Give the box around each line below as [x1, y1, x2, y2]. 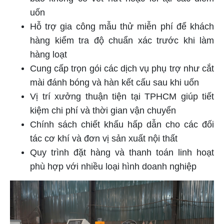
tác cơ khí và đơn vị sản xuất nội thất [30, 133, 177, 143]
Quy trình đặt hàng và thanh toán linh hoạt [30, 147, 214, 157]
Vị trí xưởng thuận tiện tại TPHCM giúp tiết [30, 91, 214, 101]
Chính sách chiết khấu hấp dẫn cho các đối [30, 119, 214, 129]
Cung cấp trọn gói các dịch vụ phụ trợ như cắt [30, 63, 214, 73]
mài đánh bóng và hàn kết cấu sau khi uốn [30, 77, 199, 87]
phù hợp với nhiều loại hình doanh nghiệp [30, 161, 196, 171]
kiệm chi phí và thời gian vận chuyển [30, 105, 176, 115]
